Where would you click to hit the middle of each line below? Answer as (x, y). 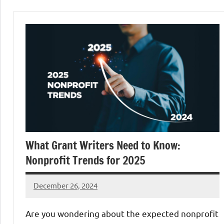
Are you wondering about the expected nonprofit (122, 213)
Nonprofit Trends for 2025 (85, 160)
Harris (44, 205)
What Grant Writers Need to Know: (103, 145)
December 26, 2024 (65, 185)
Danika (45, 192)
